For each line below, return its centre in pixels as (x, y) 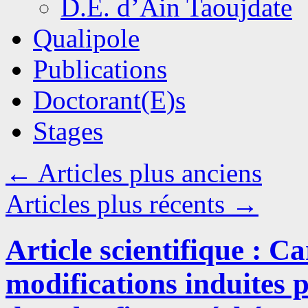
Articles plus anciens (147, 173)
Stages (68, 131)
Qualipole (86, 38)
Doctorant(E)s (109, 100)
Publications (100, 69)
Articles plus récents (119, 204)
